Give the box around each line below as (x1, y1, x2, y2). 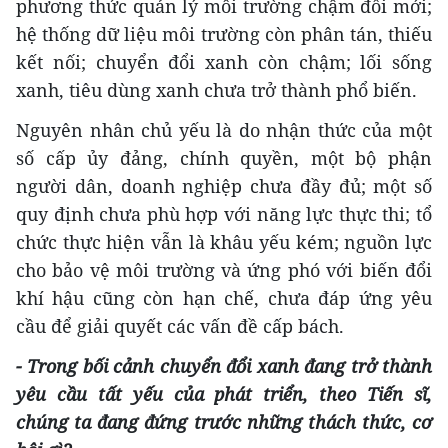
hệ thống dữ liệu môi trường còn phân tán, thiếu (16, 21, 432, 46)
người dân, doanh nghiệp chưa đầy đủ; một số (16, 173, 432, 198)
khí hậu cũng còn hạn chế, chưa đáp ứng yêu (16, 285, 432, 310)
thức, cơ (355, 409, 432, 434)
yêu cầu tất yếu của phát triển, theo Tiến (16, 381, 404, 406)
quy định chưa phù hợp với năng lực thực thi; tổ (16, 201, 432, 226)
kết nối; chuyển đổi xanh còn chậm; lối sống (16, 49, 432, 74)
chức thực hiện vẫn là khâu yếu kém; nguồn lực (16, 229, 432, 254)
